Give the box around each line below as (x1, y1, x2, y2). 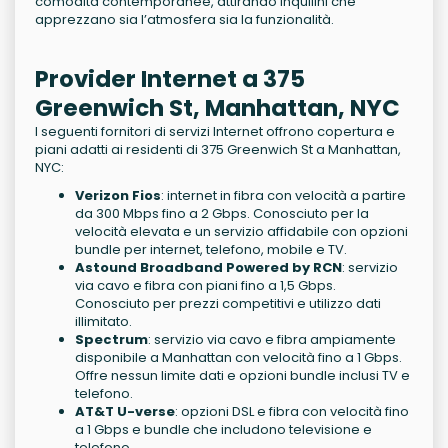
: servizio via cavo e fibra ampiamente (148, 330, 396, 350)
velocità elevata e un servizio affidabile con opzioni (75, 222, 408, 242)
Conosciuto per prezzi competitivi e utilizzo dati (75, 294, 381, 314)
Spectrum (75, 330, 148, 350)
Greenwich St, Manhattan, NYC (35, 92, 400, 125)
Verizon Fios (75, 186, 161, 206)
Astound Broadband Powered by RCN (75, 258, 342, 278)
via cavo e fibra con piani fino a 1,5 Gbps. (75, 276, 336, 296)
